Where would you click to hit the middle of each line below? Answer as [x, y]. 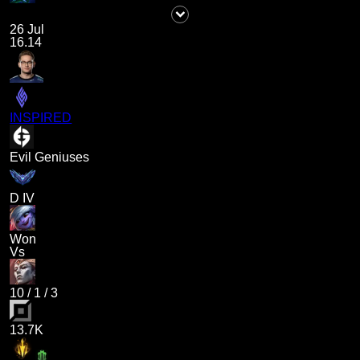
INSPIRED [41, 118]
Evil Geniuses [50, 157]
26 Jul [27, 30]
